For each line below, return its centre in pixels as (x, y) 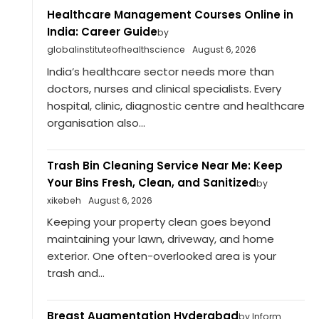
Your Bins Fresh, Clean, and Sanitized (151, 182)
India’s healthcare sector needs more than (160, 71)
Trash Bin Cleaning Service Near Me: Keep (164, 165)
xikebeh (64, 200)
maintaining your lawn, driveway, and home (160, 239)
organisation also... (96, 122)
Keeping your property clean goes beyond (158, 222)
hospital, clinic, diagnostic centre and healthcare (176, 105)
